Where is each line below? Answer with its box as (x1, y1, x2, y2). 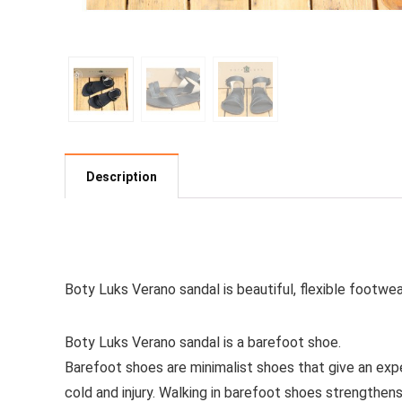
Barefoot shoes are (65, 359, 190, 377)
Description (86, 170, 157, 185)
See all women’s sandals (65, 238, 216, 256)
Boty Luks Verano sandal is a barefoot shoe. (65, 334, 341, 352)
